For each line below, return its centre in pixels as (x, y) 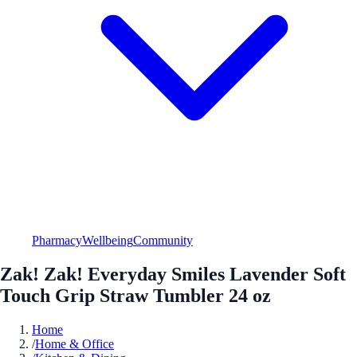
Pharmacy (57, 240)
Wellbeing (108, 240)
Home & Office (75, 343)
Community (163, 240)
